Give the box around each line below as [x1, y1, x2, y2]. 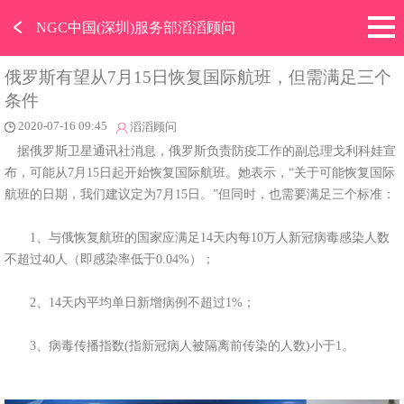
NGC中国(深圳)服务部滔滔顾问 [36, 20, 235, 35]
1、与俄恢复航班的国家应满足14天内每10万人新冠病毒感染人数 [4, 229, 390, 244]
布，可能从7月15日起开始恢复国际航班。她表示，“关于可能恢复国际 [4, 164, 395, 179]
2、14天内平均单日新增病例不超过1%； [4, 294, 255, 309]
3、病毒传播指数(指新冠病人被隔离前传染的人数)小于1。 [4, 337, 354, 353]
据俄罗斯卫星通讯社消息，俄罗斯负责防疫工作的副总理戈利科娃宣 [4, 142, 396, 158]
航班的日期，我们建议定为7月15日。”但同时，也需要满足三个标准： [4, 186, 395, 201]
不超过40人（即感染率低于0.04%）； [4, 251, 215, 266]
